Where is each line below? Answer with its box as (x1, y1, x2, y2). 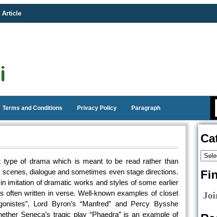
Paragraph (131, 105, 160, 111)
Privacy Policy (77, 105, 117, 111)
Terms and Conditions (2, 105, 62, 111)
